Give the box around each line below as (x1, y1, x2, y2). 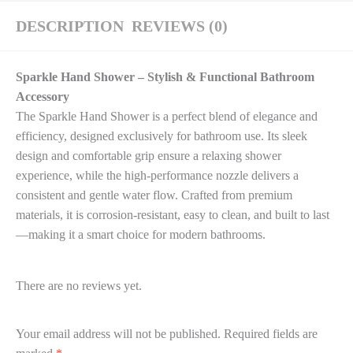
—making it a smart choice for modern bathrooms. (16, 228, 266, 242)
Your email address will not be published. (16, 326, 221, 340)
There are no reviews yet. (16, 279, 142, 293)
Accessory (16, 90, 69, 104)
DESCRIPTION (16, 17, 124, 35)
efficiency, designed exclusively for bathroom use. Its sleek (16, 129, 307, 143)
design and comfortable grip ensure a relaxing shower (16, 149, 281, 163)
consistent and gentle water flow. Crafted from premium (16, 188, 292, 203)
